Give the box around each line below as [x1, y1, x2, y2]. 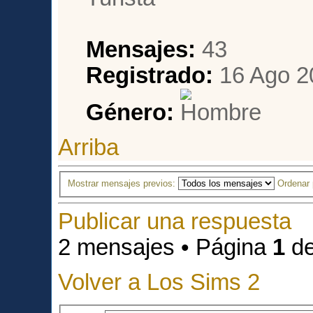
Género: [86, 99, 175, 125]
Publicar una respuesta [58, 208, 292, 234]
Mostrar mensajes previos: [68, 178, 179, 189]
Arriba [58, 135, 119, 161]
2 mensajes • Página [58, 234, 273, 260]
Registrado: [86, 62, 214, 88]
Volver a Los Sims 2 [58, 269, 261, 295]
